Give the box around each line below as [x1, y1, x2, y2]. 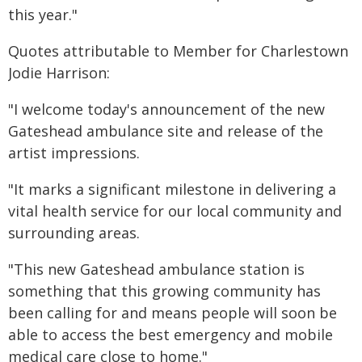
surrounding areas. [8, 223, 140, 242]
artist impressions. [8, 143, 144, 162]
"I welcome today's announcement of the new [8, 99, 325, 119]
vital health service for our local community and [8, 201, 342, 221]
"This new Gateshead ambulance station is [8, 259, 305, 279]
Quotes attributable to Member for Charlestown [8, 41, 348, 61]
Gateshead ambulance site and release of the [8, 121, 323, 141]
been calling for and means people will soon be [8, 303, 337, 322]
